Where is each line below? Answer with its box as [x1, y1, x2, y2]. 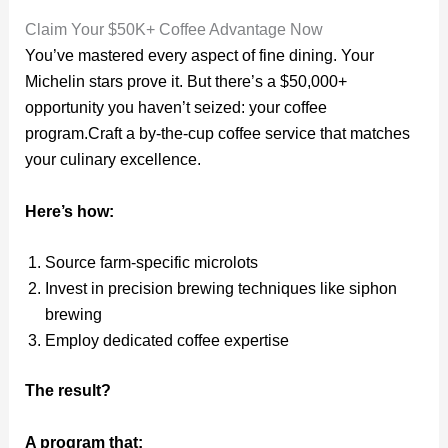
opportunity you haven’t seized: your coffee [24, 99, 327, 117]
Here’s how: [24, 202, 114, 220]
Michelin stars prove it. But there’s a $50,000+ [24, 73, 347, 91]
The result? [24, 382, 111, 400]
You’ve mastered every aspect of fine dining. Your [24, 47, 374, 65]
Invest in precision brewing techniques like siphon [44, 280, 397, 298]
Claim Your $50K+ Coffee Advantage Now [24, 21, 323, 39]
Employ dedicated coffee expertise [44, 332, 289, 350]
